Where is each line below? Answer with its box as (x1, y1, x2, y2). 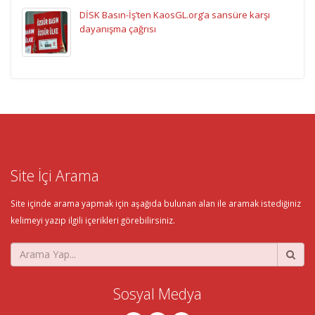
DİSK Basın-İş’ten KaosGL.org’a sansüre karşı (79, 8, 270, 21)
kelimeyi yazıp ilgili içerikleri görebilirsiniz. (11, 214, 175, 226)
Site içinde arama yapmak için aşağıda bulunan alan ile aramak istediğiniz (11, 197, 301, 209)
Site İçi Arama (11, 165, 99, 186)
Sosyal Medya (113, 283, 202, 304)
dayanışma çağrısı (79, 22, 156, 35)
